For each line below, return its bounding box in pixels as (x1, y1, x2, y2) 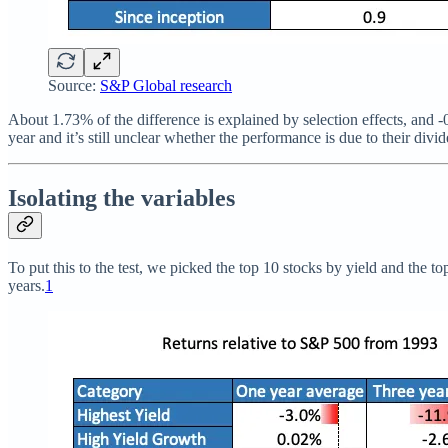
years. (8, 277, 45, 295)
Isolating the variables (8, 185, 235, 212)
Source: (48, 77, 100, 95)
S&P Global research (100, 77, 232, 95)
